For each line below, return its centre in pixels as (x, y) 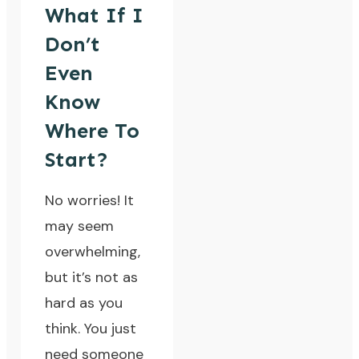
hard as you (84, 303)
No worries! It (90, 201)
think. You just (91, 329)
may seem (80, 226)
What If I (95, 16)
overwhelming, (93, 252)
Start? (77, 160)
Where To (93, 131)
